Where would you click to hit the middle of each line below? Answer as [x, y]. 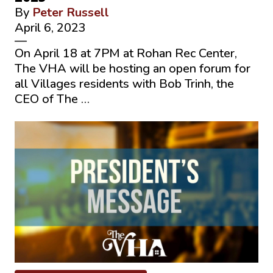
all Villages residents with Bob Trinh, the [124, 83]
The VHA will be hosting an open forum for [133, 68]
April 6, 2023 [50, 27]
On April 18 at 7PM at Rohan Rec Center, [126, 53]
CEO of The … [52, 99]
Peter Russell [71, 12]
